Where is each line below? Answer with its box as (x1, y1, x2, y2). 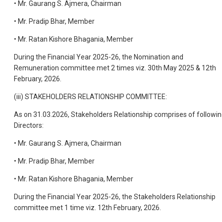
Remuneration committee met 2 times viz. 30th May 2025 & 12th (14, 63, 216, 72)
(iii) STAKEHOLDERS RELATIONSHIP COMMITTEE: (14, 92, 167, 101)
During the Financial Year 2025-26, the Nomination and (14, 53, 183, 61)
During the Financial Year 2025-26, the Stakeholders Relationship (14, 192, 216, 201)
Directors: (14, 121, 44, 129)
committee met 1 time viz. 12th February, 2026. (14, 203, 161, 212)
